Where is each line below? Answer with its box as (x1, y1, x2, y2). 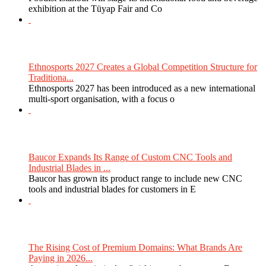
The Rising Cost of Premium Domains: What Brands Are (28, 242, 242, 252)
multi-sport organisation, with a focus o (28, 93, 175, 104)
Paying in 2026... (28, 252, 93, 263)
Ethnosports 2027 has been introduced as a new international (28, 83, 255, 93)
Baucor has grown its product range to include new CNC (28, 173, 242, 183)
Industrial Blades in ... (28, 162, 110, 173)
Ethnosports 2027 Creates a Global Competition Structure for (28, 61, 257, 72)
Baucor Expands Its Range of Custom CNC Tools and (28, 151, 232, 162)
